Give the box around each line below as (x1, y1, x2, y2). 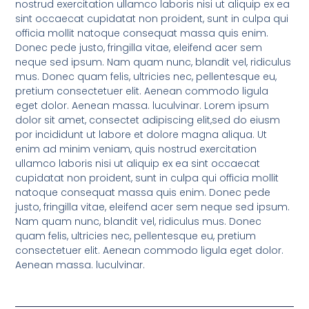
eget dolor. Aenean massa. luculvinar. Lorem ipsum (15, 98, 270, 112)
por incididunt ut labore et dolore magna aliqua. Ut (15, 127, 268, 141)
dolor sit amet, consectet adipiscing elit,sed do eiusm (15, 112, 281, 127)
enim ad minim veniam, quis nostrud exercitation (15, 141, 257, 156)
